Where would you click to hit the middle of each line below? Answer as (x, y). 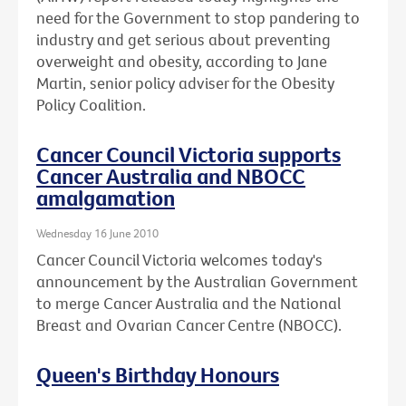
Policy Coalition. (91, 104)
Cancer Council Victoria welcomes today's (179, 260)
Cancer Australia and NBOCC (171, 175)
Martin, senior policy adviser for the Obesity (185, 82)
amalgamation (106, 197)
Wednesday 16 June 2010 (97, 232)
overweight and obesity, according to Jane (182, 61)
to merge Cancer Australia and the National (188, 304)
